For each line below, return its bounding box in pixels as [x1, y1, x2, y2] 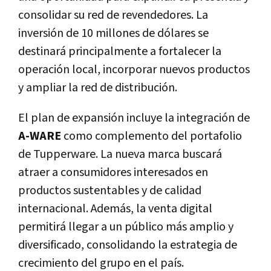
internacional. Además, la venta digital [18, 200, 212, 217]
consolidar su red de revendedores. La [18, 7, 208, 23]
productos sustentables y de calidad [18, 182, 201, 198]
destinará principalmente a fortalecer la [18, 43, 221, 59]
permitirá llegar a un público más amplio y [18, 218, 233, 235]
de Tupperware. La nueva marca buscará [18, 146, 222, 162]
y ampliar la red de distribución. [18, 79, 177, 96]
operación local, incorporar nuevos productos [18, 61, 250, 77]
